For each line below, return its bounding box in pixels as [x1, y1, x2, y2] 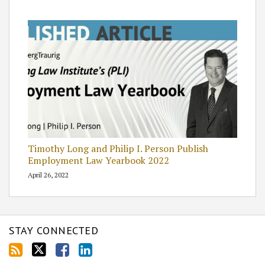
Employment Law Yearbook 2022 [28, 153, 169, 167]
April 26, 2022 [28, 170, 69, 179]
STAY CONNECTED [9, 223, 98, 237]
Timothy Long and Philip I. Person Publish [28, 141, 208, 155]
